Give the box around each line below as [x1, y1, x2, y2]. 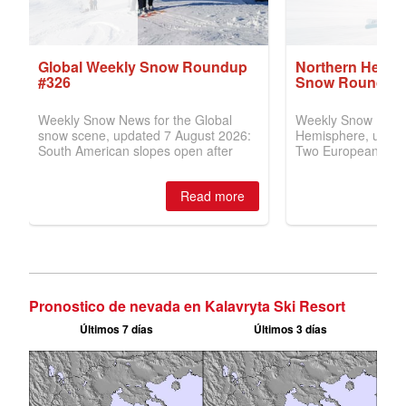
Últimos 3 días [253, 321, 327, 338]
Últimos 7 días [79, 321, 153, 338]
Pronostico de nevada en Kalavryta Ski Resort [29, 295, 345, 317]
